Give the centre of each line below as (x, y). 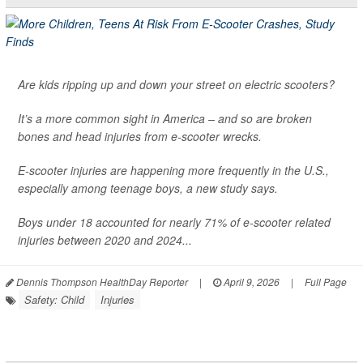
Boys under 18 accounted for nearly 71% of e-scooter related (174, 222)
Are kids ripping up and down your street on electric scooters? (176, 84)
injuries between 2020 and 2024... (105, 239)
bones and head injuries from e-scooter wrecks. (140, 136)
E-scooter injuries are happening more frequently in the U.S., (173, 170)
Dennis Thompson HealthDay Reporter (101, 281)
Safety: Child (54, 299)
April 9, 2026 (250, 281)
